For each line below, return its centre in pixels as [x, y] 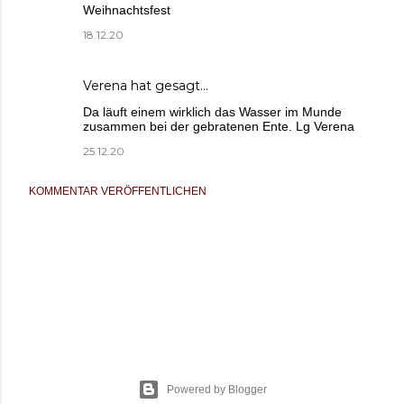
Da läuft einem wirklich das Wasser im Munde [212, 111]
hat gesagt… [168, 85]
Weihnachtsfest [127, 9]
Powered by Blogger [216, 390]
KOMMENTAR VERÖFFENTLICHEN [118, 191]
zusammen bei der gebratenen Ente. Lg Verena [219, 126]
